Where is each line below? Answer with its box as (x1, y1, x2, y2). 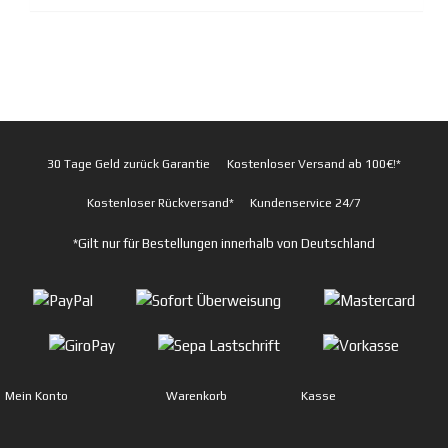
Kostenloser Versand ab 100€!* (226, 156, 401, 171)
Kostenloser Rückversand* (86, 195, 234, 210)
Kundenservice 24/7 (250, 195, 362, 210)
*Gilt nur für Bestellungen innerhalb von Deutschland (73, 235, 375, 251)
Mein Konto (5, 389, 68, 404)
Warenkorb (166, 389, 228, 404)
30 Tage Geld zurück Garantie (47, 156, 211, 171)
